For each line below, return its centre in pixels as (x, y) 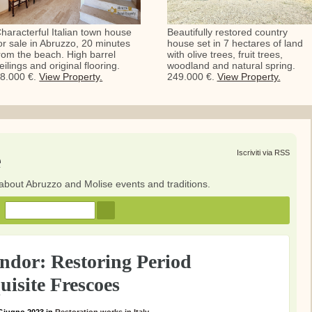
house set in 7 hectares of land (235, 44)
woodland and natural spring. (231, 66)
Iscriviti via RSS (263, 153)
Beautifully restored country (227, 32)
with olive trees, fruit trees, (225, 55)
